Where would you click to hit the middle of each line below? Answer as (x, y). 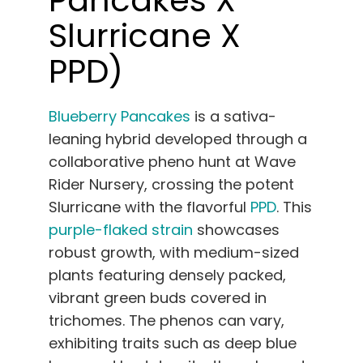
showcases (236, 229)
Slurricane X (145, 35)
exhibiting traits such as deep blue (173, 343)
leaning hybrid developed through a (178, 139)
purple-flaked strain (121, 229)
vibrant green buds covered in (158, 297)
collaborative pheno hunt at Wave (172, 161)
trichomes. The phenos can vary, (167, 320)
